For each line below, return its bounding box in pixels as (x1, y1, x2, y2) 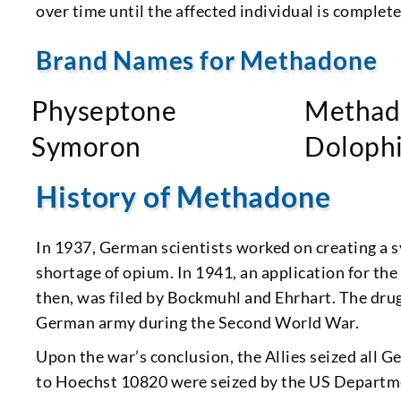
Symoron (31, 129, 141, 162)
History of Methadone (36, 178, 331, 214)
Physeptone (31, 93, 177, 126)
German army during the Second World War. (36, 311, 360, 332)
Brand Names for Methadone (36, 44, 378, 75)
